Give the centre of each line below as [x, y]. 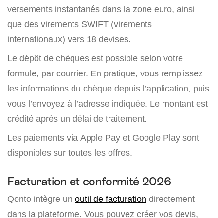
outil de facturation [111, 199]
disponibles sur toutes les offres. [70, 153]
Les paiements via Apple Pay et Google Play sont [103, 138]
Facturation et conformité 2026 [89, 182]
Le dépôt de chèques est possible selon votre [95, 58]
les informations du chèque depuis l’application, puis [108, 89]
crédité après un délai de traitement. [77, 119]
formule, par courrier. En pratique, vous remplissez [105, 73]
